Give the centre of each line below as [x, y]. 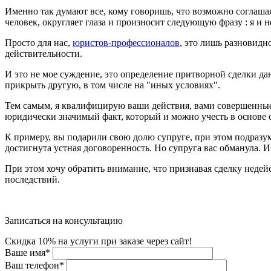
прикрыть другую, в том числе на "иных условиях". [113, 85]
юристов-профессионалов [126, 42]
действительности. [44, 53]
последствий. [32, 179]
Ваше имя [25, 252]
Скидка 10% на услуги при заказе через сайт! [98, 241]
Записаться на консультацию [64, 220]
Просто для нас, [39, 42]
